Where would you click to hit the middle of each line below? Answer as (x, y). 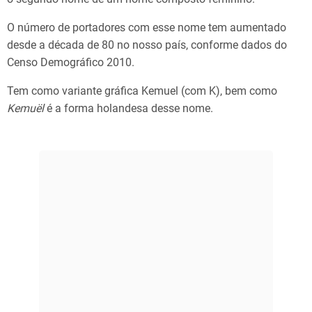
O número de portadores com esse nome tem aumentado (147, 28)
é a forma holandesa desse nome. (128, 109)
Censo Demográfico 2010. (72, 63)
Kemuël (25, 109)
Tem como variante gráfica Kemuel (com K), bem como (142, 91)
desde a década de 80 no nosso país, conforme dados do (147, 45)
